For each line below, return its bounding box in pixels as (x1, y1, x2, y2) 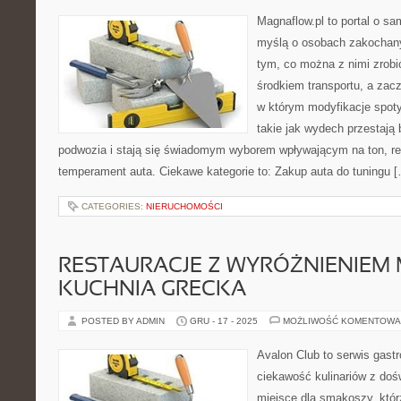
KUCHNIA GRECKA (58, 280, 246, 300)
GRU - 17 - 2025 (190, 316, 258, 326)
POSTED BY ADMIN (81, 316, 167, 326)
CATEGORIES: (81, 201, 146, 211)
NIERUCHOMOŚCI (146, 201, 223, 211)
